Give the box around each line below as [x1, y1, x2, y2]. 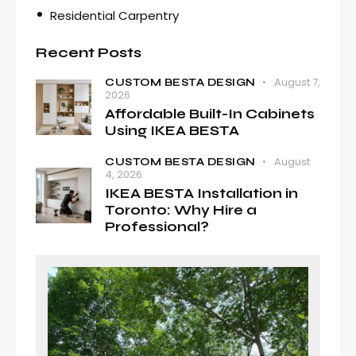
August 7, [273, 74, 320, 90]
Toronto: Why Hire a [105, 201, 257, 219]
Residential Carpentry [50, 6, 179, 24]
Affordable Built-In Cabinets [105, 105, 315, 122]
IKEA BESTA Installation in [105, 184, 298, 202]
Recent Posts [36, 43, 141, 61]
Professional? [105, 218, 209, 235]
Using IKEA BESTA [105, 122, 239, 139]
